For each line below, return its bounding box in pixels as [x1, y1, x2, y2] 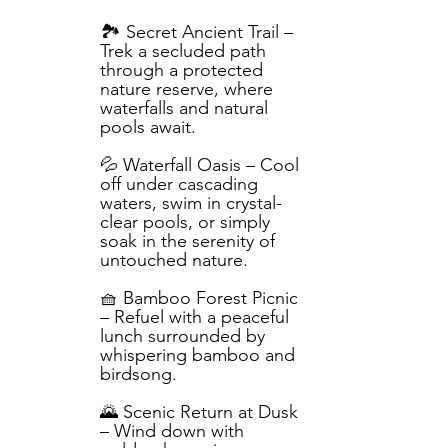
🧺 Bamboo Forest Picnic [100, 287, 298, 309]
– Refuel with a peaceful [100, 306, 289, 328]
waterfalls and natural [100, 97, 268, 119]
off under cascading [100, 173, 258, 195]
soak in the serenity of [100, 230, 275, 252]
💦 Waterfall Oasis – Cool [100, 154, 299, 176]
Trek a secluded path [100, 40, 266, 62]
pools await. [100, 116, 196, 138]
